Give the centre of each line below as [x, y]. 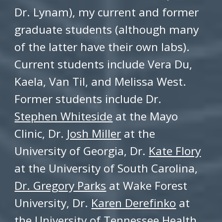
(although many [157, 29]
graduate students [63, 29]
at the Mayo [145, 116]
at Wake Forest [147, 186]
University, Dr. [53, 203]
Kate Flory [175, 151]
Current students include [81, 64]
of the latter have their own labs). [102, 47]
